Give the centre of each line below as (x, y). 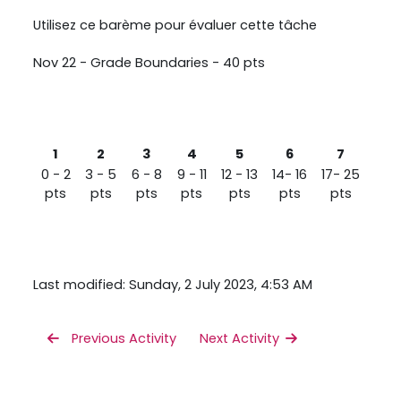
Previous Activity (123, 338)
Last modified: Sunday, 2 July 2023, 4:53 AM (173, 284)
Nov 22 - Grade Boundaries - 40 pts (149, 62)
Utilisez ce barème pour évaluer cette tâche (175, 25)
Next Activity (242, 338)
